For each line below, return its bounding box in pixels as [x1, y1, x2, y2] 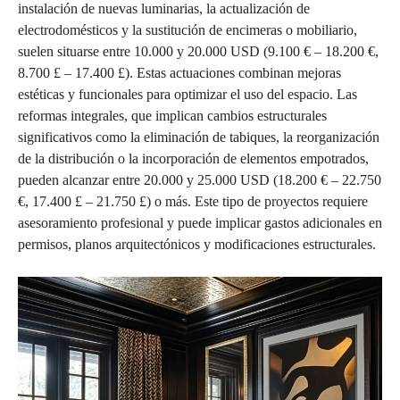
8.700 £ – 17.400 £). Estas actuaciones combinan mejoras [18, 64, 341, 80]
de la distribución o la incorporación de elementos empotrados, [18, 150, 369, 166]
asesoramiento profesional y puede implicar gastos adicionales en [18, 214, 382, 230]
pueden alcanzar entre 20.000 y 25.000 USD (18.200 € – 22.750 [18, 171, 381, 187]
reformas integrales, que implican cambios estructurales [18, 107, 327, 123]
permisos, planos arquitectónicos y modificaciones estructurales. [18, 236, 376, 252]
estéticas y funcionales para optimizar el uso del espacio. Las [18, 86, 357, 102]
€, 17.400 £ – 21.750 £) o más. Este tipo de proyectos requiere [18, 193, 368, 209]
